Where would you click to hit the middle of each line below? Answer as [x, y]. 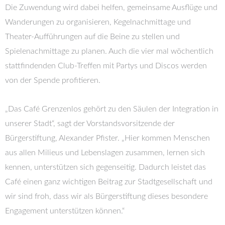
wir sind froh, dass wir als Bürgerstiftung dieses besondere [106, 196]
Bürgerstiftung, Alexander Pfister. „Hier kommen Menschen [107, 138]
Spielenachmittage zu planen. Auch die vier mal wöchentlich [109, 51]
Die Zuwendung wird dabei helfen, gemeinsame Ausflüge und [111, 8]
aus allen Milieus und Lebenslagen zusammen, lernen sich [105, 153]
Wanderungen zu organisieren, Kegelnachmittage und [98, 22]
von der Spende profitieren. [53, 80]
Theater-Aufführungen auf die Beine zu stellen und [92, 37]
